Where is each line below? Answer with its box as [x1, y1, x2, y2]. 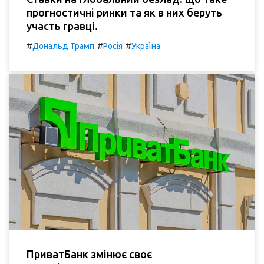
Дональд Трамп [32, 41, 94, 51]
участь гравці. [27, 19, 98, 32]
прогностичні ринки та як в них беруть [27, 6, 222, 18]
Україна [131, 41, 160, 51]
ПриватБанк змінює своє [27, 248, 152, 260]
